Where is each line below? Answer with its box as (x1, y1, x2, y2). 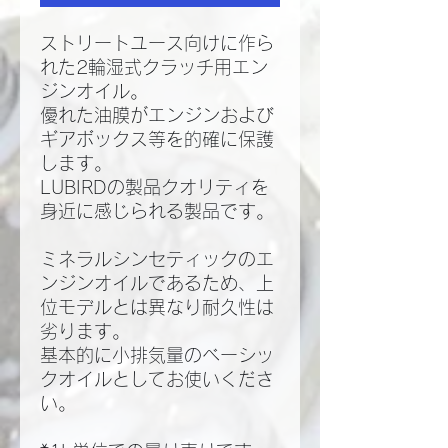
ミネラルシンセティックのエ (40, 250, 274, 269)
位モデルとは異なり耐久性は (40, 298, 274, 317)
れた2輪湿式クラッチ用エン (40, 58, 268, 77)
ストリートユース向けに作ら (40, 34, 274, 53)
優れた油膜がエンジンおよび (40, 106, 274, 125)
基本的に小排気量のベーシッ (40, 346, 274, 365)
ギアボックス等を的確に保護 (40, 130, 274, 149)
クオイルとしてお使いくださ (40, 370, 274, 389)
